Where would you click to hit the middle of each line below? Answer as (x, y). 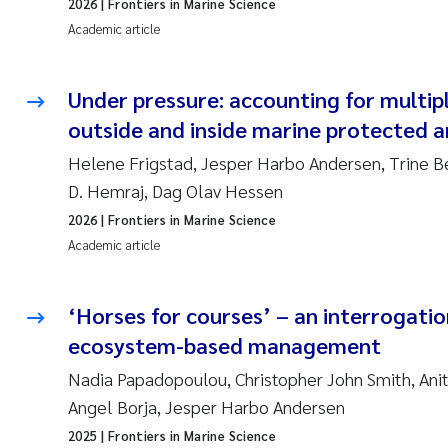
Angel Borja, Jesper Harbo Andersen (206, 406)
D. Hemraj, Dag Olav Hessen (175, 190)
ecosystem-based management (224, 345)
